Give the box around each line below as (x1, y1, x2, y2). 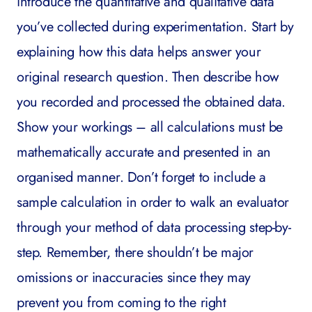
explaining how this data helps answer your (17, 42, 261, 62)
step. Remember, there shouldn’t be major (17, 242, 254, 263)
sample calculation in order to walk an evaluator (17, 192, 289, 212)
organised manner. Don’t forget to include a (17, 167, 266, 187)
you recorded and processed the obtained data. (17, 92, 286, 112)
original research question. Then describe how (17, 67, 280, 87)
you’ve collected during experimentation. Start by (17, 17, 294, 37)
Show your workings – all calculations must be (17, 117, 283, 137)
